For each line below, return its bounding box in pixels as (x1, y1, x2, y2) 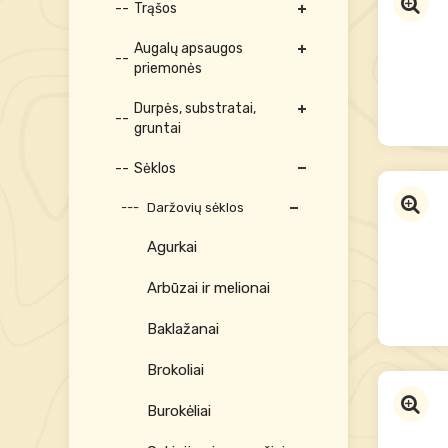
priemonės (133, 60, 202, 77)
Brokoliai (146, 361, 204, 379)
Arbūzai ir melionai (146, 279, 270, 297)
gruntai (133, 120, 181, 137)
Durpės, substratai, (133, 100, 256, 117)
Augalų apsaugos (133, 40, 243, 57)
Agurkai (146, 238, 197, 256)
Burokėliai (146, 402, 211, 420)
